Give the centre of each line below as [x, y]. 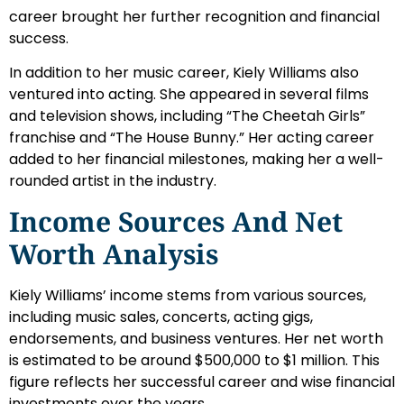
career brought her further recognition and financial [194, 16]
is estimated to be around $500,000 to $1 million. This [194, 360]
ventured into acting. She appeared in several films [189, 95]
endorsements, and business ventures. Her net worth [196, 338]
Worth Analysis [114, 253]
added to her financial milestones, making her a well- [197, 160]
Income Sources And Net [176, 221]
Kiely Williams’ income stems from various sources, [188, 295]
